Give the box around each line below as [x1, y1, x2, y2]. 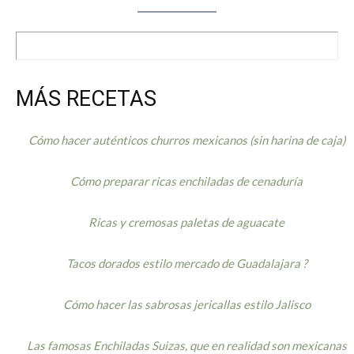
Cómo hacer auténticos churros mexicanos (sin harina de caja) [28, 133, 345, 148]
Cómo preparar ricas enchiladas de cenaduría [70, 174, 303, 189]
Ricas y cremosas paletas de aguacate [88, 215, 285, 230]
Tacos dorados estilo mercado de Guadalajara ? [66, 256, 307, 271]
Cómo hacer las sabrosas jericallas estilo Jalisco [62, 297, 311, 312]
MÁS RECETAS [16, 86, 156, 112]
